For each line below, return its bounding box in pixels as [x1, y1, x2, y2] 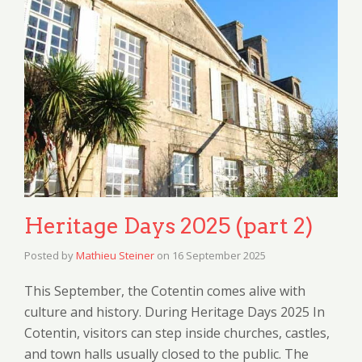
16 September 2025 [172, 248, 266, 263]
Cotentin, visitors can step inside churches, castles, [24, 324, 330, 343]
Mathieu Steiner [76, 248, 154, 263]
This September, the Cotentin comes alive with [24, 282, 305, 301]
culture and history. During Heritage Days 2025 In [24, 303, 325, 322]
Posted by [24, 248, 76, 263]
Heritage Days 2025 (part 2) [24, 213, 313, 240]
